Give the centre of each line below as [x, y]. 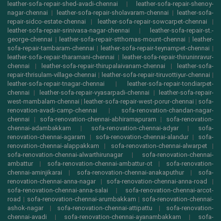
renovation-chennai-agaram [46, 137]
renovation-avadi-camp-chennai [52, 110]
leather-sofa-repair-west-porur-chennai [139, 102]
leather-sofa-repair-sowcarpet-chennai [152, 22]
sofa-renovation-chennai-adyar [135, 128]
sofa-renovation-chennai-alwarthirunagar [65, 155]
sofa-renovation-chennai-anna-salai [58, 190]
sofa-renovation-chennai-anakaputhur [130, 173]
